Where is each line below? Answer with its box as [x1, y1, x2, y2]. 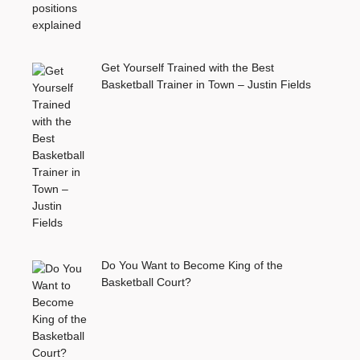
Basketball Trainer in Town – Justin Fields [100, 77, 311, 91]
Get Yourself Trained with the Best [100, 60, 274, 74]
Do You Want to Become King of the [100, 258, 283, 272]
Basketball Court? [100, 275, 191, 288]
